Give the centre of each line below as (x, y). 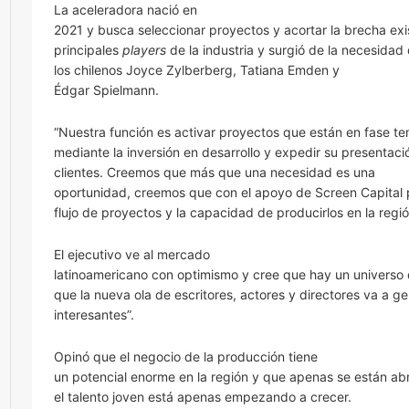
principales (88, 50)
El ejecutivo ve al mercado (132, 255)
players (146, 50)
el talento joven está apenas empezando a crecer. (203, 397)
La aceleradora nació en (126, 10)
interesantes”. (94, 315)
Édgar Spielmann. (106, 90)
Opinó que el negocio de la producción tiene (186, 357)
